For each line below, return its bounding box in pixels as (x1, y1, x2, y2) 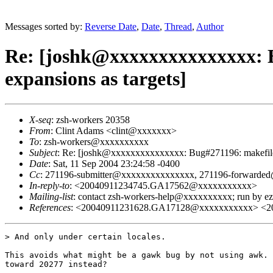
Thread (165, 21, 192, 32)
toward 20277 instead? (5, 259, 107, 269)
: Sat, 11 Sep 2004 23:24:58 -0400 (48, 158, 180, 169)
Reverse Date (85, 21, 136, 32)
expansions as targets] (5, 68, 186, 90)
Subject (29, 147, 57, 158)
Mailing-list (29, 191, 73, 202)
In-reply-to (29, 180, 69, 191)
